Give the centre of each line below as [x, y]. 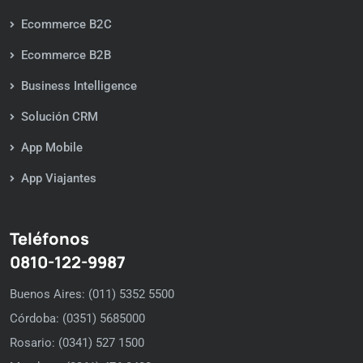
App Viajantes [59, 179]
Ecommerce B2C [66, 25]
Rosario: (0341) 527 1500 [77, 343]
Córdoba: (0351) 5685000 [77, 319]
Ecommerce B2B [66, 56]
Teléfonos [49, 239]
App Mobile [52, 148]
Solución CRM [60, 117]
